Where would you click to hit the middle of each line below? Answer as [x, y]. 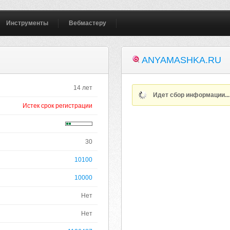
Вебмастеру [88, 23]
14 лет [83, 88]
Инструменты [27, 23]
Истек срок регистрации [58, 106]
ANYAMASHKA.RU [182, 60]
